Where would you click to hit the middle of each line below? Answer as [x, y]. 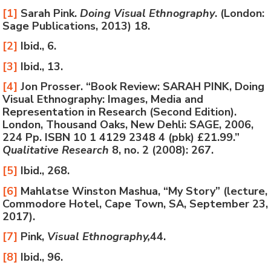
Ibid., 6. [37, 46]
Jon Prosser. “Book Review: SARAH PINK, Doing [141, 87]
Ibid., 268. [44, 170]
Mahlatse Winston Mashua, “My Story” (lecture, [143, 191]
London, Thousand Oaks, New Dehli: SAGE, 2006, [128, 125]
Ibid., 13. [41, 66]
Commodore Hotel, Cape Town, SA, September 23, [135, 204]
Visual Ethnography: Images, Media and [103, 100]
